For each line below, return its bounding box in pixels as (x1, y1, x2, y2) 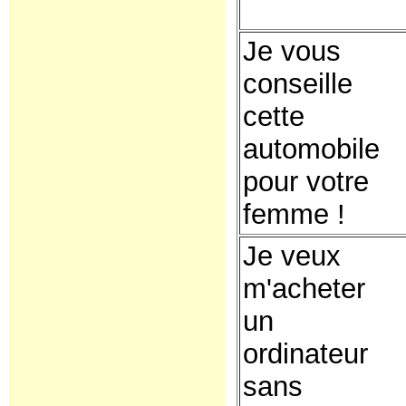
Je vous (243, 35, 341, 67)
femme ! (243, 198, 345, 230)
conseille (243, 68, 353, 100)
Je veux (243, 240, 341, 272)
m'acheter (243, 273, 365, 304)
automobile (243, 133, 380, 165)
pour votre (243, 166, 369, 198)
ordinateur (243, 338, 368, 370)
